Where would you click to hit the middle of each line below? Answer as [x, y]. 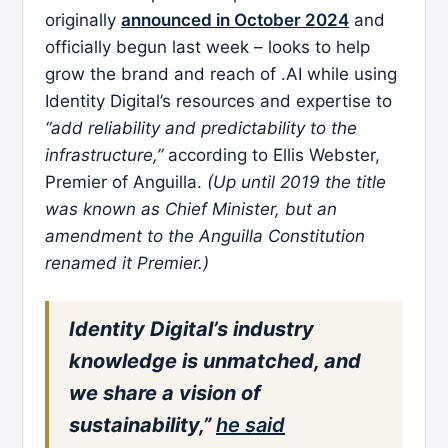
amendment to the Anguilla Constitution [205, 236]
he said [250, 425]
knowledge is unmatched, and [215, 361]
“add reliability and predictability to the [201, 128]
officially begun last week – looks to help [207, 47]
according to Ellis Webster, [274, 155]
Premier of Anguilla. [126, 182]
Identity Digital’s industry [191, 329]
